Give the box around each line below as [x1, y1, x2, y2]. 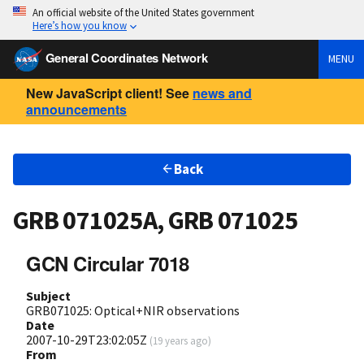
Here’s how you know [32, 19, 127, 32]
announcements [26, 99, 127, 119]
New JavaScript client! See [26, 83, 189, 102]
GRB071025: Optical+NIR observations [26, 301, 240, 318]
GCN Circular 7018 [26, 249, 189, 277]
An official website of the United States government [32, 6, 254, 19]
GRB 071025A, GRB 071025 [13, 204, 298, 237]
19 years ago [153, 333, 208, 347]
